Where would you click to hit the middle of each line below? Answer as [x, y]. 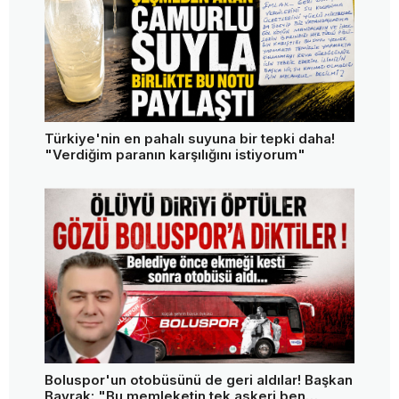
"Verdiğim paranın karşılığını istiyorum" [175, 155]
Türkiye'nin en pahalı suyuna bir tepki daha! [190, 139]
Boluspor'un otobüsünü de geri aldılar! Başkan [199, 380]
